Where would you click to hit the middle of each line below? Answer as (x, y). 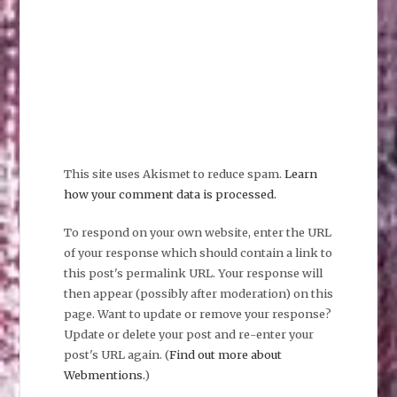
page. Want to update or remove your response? (197, 313)
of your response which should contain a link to (198, 252)
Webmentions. (104, 374)
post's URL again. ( (116, 354)
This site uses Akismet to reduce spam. (174, 174)
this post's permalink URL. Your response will (193, 272)
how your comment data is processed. (170, 195)
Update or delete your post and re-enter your (188, 334)
